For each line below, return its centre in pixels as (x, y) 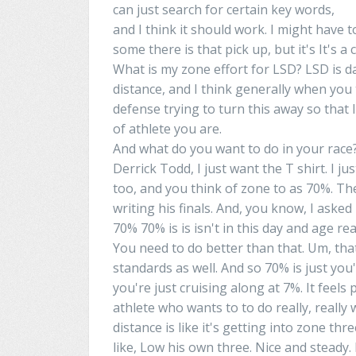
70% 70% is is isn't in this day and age (223, 228)
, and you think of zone (202, 188)
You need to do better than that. (209, 248)
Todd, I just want (208, 168)
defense (137, 108)
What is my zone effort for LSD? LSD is (227, 69)
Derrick (135, 168)
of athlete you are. (167, 128)
